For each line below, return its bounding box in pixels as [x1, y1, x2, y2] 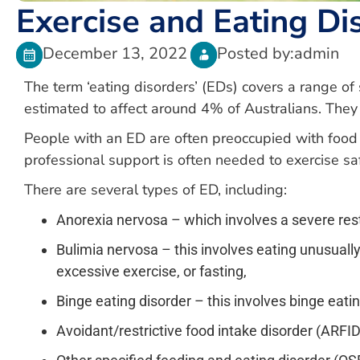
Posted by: [217, 43, 295, 64]
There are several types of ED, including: [24, 180, 287, 199]
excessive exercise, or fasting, [56, 263, 247, 280]
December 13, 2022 [43, 43, 187, 64]
